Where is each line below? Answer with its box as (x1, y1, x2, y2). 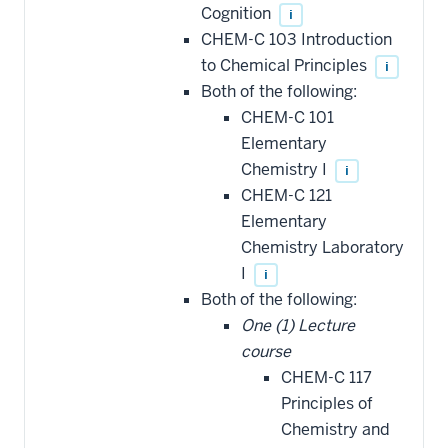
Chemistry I (241, 158, 331, 180)
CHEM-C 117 (281, 366, 372, 388)
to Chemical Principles (201, 54, 371, 76)
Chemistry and (281, 418, 390, 440)
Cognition (201, 2, 275, 24)
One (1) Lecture (241, 314, 355, 336)
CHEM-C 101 (241, 106, 334, 128)
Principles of (281, 392, 373, 414)
